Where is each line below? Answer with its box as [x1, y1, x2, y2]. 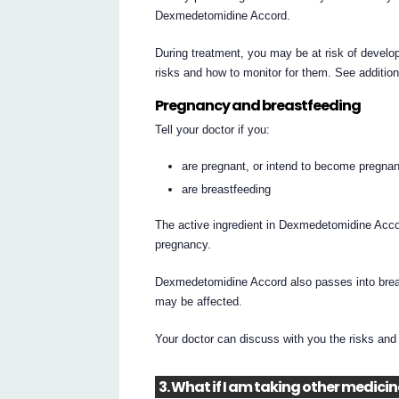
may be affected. [155, 295, 243, 309]
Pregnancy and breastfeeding [155, 95, 362, 117]
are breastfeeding [182, 182, 272, 196]
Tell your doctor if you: [155, 123, 271, 137]
